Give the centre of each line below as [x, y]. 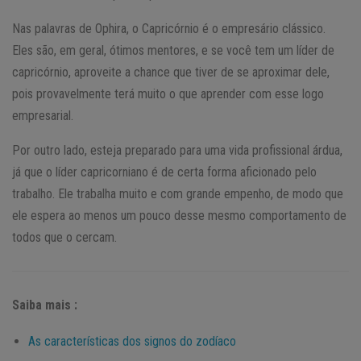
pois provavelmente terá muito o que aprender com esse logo [168, 93]
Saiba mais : [45, 305]
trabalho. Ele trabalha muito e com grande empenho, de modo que [178, 193]
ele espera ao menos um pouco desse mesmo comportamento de [179, 215]
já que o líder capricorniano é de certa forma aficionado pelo [164, 172]
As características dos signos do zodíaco [132, 341]
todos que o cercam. [64, 237]
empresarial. [43, 115]
